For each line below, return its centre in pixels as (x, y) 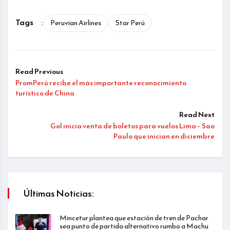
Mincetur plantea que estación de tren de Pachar (134, 218)
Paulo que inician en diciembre (164, 137)
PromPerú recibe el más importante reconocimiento (101, 83)
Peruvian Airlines (76, 23)
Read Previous (39, 72)
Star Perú (130, 23)
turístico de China (45, 93)
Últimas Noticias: (59, 194)
